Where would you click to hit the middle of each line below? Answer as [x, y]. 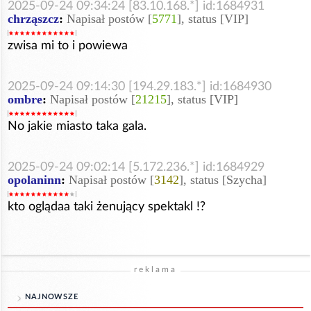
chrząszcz [33, 18]
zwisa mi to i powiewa [68, 45]
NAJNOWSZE [52, 296]
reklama [155, 269]
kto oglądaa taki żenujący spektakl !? [107, 206]
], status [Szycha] [223, 179]
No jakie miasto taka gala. [77, 126]
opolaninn [34, 179]
